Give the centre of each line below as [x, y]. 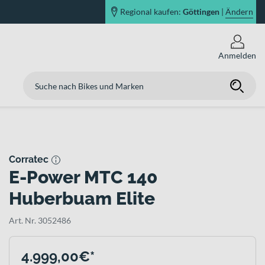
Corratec [29, 159]
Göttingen [201, 11]
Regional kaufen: [151, 11]
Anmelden [237, 55]
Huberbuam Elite [82, 198]
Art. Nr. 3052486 [40, 220]
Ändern [239, 11]
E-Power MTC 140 [83, 177]
